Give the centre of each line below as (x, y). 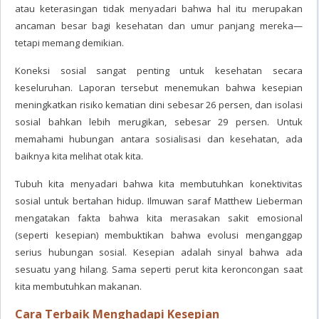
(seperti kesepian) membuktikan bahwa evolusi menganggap (159, 235)
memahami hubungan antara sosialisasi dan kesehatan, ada (159, 139)
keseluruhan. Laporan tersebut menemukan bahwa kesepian (159, 88)
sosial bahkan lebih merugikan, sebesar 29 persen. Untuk (159, 122)
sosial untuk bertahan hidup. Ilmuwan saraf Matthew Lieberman (159, 201)
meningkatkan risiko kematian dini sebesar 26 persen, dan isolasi (159, 105)
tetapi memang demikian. (69, 43)
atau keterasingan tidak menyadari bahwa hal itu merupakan (159, 9)
